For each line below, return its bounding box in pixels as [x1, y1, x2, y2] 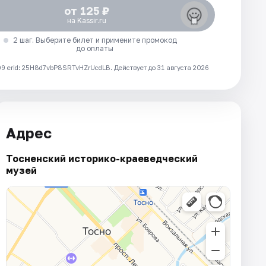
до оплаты [76, 43, 114, 53]
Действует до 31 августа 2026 [114, 63, 209, 71]
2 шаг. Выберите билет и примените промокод [12, 35, 177, 45]
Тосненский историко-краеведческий [6, 153, 198, 165]
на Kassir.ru [66, 15, 106, 25]
